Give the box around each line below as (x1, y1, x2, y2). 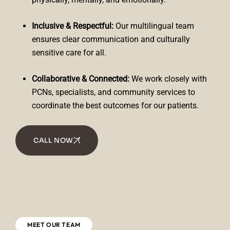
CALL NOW (33, 136, 73, 145)
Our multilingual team (113, 21, 194, 31)
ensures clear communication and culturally (32, 34, 190, 44)
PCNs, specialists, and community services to (32, 87, 195, 97)
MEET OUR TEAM (27, 221, 81, 228)
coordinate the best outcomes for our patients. (32, 101, 199, 110)
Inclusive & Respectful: (32, 21, 113, 31)
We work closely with (129, 74, 207, 84)
